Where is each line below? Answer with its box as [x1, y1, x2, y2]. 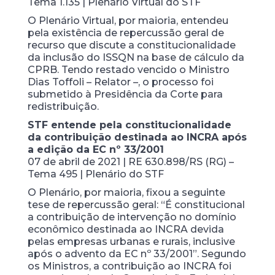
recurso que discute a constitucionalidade [27, 39, 236, 51]
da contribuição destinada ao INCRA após [27, 131, 247, 143]
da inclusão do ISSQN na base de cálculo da [27, 51, 244, 63]
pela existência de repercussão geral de [27, 26, 224, 39]
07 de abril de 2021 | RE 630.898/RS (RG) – [27, 155, 234, 168]
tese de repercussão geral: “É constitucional [27, 198, 245, 211]
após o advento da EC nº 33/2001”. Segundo [27, 247, 246, 260]
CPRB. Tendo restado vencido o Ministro [27, 63, 230, 76]
